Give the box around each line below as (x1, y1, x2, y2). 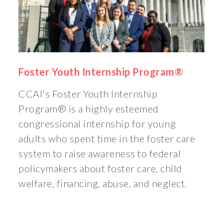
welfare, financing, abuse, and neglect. (18, 177, 187, 190)
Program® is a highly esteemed (18, 103, 159, 115)
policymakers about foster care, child (18, 162, 182, 175)
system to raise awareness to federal (18, 147, 181, 160)
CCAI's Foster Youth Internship (18, 88, 158, 100)
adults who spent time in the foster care (18, 132, 196, 145)
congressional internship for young (18, 117, 176, 130)
